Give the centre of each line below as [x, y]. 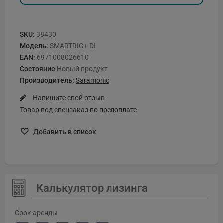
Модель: [34, 46]
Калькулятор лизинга [92, 188]
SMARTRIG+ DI [73, 46]
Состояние [38, 69]
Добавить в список [64, 132]
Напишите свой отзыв [68, 98]
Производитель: [47, 80]
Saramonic [92, 80]
